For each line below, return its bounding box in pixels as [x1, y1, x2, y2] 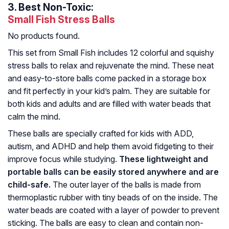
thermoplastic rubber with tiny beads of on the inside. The [8, 192, 218, 203]
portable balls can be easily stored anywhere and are [8, 167, 219, 177]
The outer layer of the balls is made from [51, 179, 201, 190]
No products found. [8, 31, 80, 41]
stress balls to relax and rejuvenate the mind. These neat [8, 60, 214, 71]
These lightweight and [119, 154, 208, 165]
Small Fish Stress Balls [8, 13, 115, 26]
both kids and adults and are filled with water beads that [8, 99, 211, 109]
